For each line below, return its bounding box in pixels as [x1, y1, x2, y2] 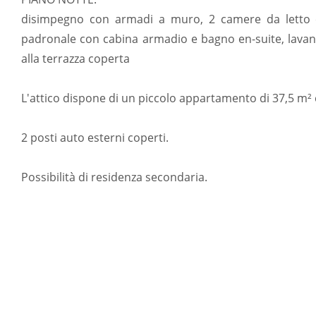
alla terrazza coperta [21, 51, 130, 67]
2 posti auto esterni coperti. [21, 130, 169, 146]
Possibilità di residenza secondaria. [21, 169, 207, 186]
